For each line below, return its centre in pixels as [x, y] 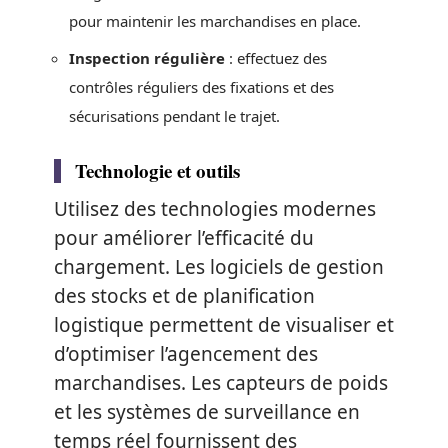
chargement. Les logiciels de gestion [219, 266]
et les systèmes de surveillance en [207, 411]
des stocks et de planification [184, 295]
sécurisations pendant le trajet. [174, 115]
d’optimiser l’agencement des [186, 353]
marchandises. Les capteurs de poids [221, 382]
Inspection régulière [147, 57]
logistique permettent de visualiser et [224, 324]
